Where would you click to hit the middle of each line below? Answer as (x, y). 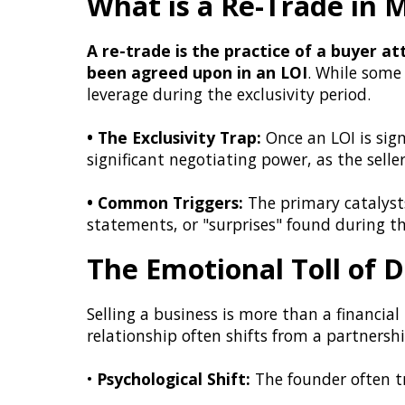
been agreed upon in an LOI (197, 72)
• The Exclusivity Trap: (174, 137)
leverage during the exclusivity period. (229, 94)
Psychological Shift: (174, 379)
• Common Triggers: (165, 202)
